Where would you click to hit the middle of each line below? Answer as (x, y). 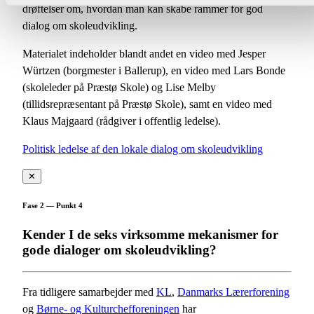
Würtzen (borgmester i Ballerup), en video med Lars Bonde (154, 70)
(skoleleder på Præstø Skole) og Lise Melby (119, 87)
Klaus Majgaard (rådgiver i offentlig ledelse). (122, 121)
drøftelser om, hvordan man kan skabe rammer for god (143, 8)
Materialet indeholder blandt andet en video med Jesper (144, 53)
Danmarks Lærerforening (233, 292)
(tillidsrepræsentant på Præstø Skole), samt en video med (147, 104)
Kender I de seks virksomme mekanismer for (150, 234)
